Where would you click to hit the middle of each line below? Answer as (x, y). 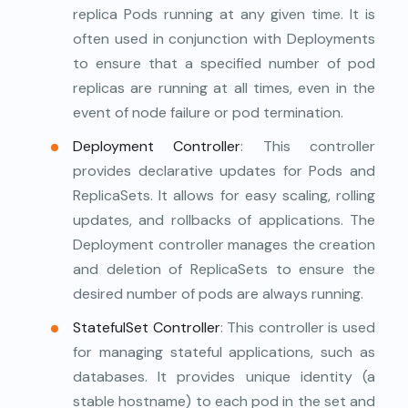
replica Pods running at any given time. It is (224, 15)
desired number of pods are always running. (218, 294)
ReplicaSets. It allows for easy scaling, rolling (224, 196)
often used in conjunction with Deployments (224, 39)
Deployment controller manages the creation (224, 245)
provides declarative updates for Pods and (224, 171)
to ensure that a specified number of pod (224, 64)
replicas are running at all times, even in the (224, 88)
